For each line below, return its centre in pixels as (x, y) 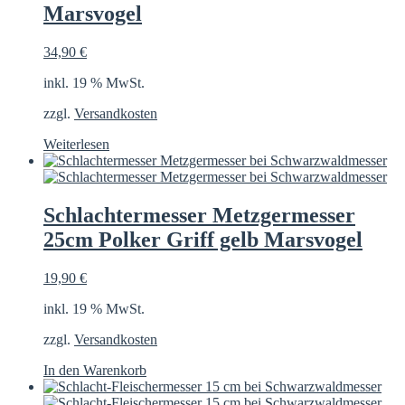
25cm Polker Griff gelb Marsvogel (203, 240)
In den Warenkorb (95, 370)
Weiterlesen (76, 145)
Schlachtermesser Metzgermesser (199, 216)
